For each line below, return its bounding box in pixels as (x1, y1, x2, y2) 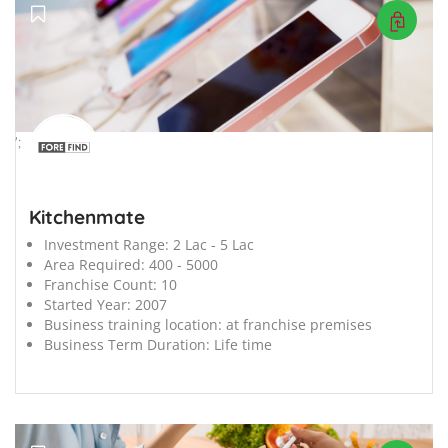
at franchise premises (226, 315, 372, 335)
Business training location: (44, 315, 222, 335)
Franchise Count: (44, 275, 157, 295)
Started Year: (44, 295, 131, 315)
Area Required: (44, 255, 145, 275)
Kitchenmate (29, 205, 145, 230)
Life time (214, 335, 272, 355)
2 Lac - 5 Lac (173, 235, 254, 255)
